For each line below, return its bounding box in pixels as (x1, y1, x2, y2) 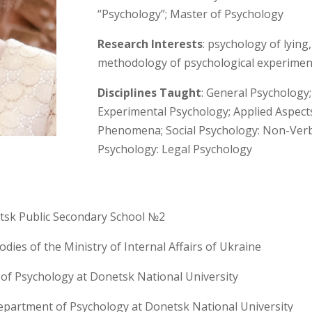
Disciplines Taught (97, 84, 202, 100)
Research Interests (97, 36, 203, 52)
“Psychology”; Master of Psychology (97, 6, 284, 22)
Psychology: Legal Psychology (97, 141, 253, 157)
